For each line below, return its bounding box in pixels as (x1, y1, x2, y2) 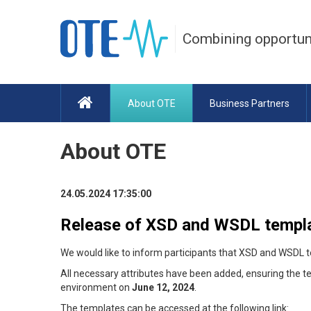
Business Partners (209, 97, 289, 109)
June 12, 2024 (132, 282, 194, 293)
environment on (60, 282, 132, 293)
